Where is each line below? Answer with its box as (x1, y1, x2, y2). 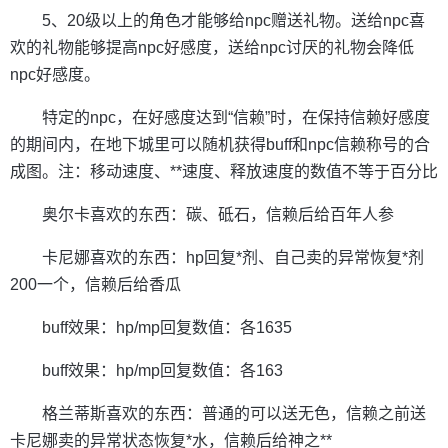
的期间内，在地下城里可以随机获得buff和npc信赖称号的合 (10, 136, 430, 154)
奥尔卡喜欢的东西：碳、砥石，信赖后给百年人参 (42, 206, 394, 224)
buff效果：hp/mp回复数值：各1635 (42, 319, 292, 337)
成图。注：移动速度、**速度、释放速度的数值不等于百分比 (10, 163, 438, 181)
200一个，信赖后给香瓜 (10, 276, 181, 294)
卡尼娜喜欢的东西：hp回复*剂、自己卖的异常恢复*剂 (42, 249, 424, 267)
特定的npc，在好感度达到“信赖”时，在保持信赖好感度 (42, 109, 430, 127)
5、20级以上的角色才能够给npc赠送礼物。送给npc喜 (42, 12, 425, 30)
